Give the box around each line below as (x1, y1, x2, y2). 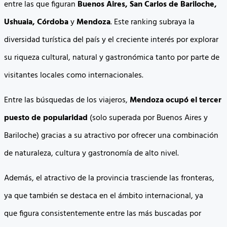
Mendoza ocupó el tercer (130, 94, 221, 107)
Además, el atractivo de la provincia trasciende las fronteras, (4, 172, 214, 185)
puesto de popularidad (4, 111, 88, 125)
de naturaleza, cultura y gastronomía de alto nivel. (4, 147, 179, 161)
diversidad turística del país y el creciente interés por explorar (4, 33, 218, 47)
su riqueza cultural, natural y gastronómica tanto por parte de (4, 51, 219, 64)
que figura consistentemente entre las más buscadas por (4, 207, 201, 221)
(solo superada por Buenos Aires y (88, 111, 208, 125)
